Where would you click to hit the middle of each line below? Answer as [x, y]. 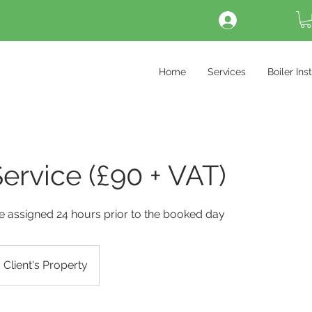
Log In [262, 19]
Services [226, 72]
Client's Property [46, 265]
